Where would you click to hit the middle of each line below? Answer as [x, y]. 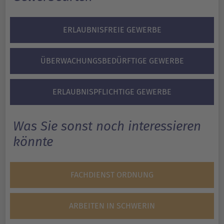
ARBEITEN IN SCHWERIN [112, 206]
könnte [33, 142]
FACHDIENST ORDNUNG [112, 175]
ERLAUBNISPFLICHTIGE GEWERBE [112, 92]
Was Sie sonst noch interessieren [107, 126]
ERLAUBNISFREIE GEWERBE [112, 30]
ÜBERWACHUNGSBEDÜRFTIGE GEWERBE [112, 61]
